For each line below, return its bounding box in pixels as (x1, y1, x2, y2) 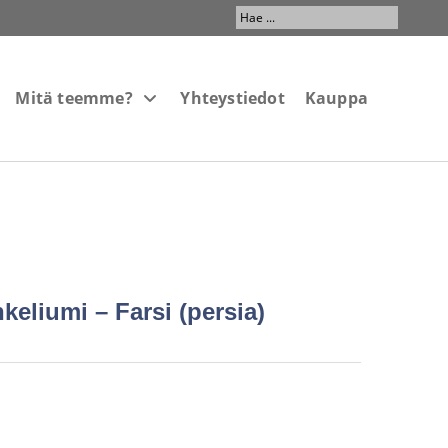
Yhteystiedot (180, 86, 285, 109)
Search (235, 7, 281, 27)
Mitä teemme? (15, 86, 133, 109)
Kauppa (304, 86, 368, 109)
